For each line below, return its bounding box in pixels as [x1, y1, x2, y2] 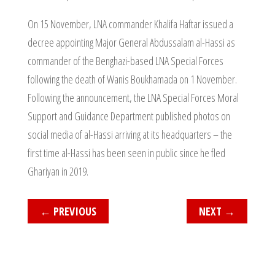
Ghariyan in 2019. [27, 164, 88, 179]
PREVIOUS [53, 204, 96, 219]
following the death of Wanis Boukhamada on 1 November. [27, 72, 237, 87]
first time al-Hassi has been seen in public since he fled [27, 145, 225, 160]
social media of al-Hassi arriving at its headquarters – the [27, 127, 232, 142]
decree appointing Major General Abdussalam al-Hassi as [27, 35, 235, 50]
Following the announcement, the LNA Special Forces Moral [27, 90, 239, 105]
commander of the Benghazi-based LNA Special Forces [27, 53, 223, 68]
